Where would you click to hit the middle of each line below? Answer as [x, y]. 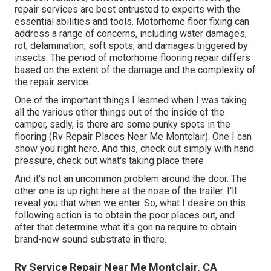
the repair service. [52, 82]
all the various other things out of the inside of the [119, 112]
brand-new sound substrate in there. [90, 239]
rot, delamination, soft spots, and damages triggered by [131, 45]
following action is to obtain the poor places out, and [125, 215]
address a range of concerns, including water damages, [131, 33]
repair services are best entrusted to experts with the [127, 9]
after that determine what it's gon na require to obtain [126, 227]
